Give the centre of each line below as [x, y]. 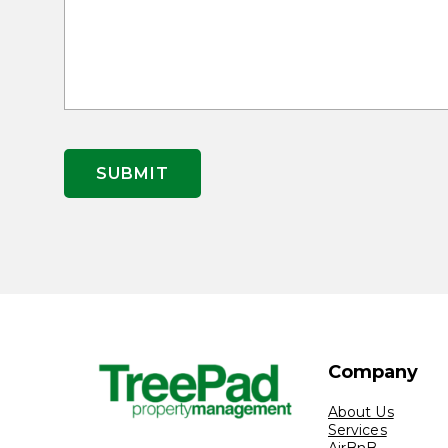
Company [373, 372]
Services [357, 430]
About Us [361, 412]
